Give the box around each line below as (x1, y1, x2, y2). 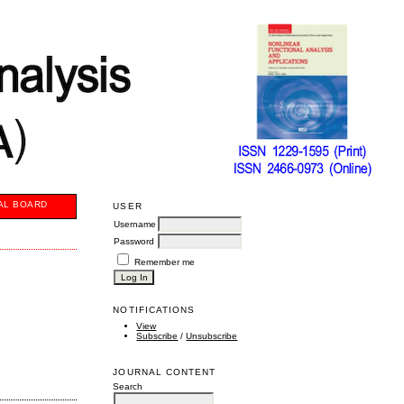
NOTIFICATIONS (113, 304, 195, 315)
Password (114, 235, 155, 246)
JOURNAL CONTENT (113, 366, 216, 377)
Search (113, 381, 143, 392)
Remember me (134, 256, 196, 267)
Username (114, 218, 157, 229)
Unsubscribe (186, 331, 238, 342)
